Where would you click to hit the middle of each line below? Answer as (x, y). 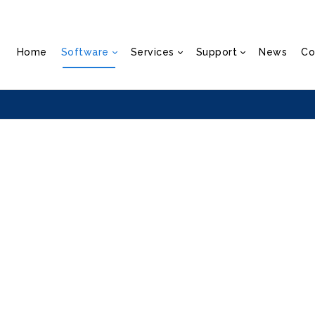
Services (152, 52)
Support (217, 52)
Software (85, 52)
